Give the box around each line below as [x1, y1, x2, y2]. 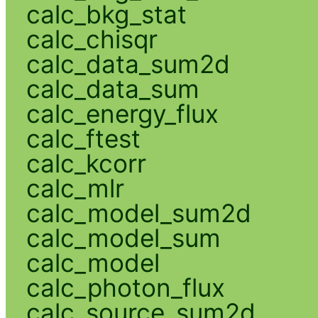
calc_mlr [26, 172, 124, 203]
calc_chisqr [26, 23, 158, 54]
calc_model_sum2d [26, 197, 251, 228]
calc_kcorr [26, 148, 146, 178]
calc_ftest [26, 123, 141, 153]
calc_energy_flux [26, 98, 219, 128]
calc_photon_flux [26, 272, 225, 302]
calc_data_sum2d [26, 48, 230, 79]
